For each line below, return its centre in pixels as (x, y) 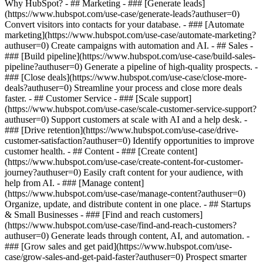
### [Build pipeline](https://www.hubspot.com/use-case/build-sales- (130, 56)
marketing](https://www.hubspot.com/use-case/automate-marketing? (130, 35)
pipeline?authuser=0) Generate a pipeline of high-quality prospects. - (131, 67)
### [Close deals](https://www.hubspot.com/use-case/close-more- (126, 77)
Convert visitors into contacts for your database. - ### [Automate (124, 24)
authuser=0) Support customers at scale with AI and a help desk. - (126, 119)
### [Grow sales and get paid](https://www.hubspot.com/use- (118, 246)
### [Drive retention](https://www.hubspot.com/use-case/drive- (122, 130)
